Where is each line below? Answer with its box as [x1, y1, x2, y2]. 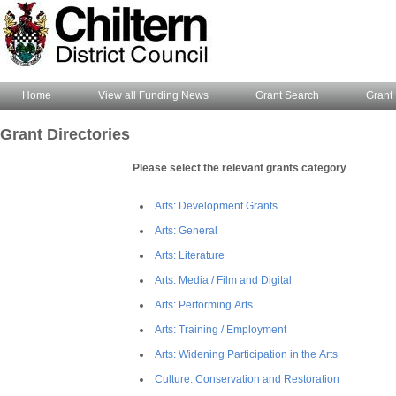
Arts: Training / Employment [155, 324, 286, 336]
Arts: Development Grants [155, 200, 278, 212]
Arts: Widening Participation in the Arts [155, 348, 338, 361]
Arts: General [155, 225, 217, 237]
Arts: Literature [155, 249, 225, 262]
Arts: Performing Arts [155, 299, 253, 311]
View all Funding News [98, 89, 209, 102]
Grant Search [255, 89, 319, 102]
